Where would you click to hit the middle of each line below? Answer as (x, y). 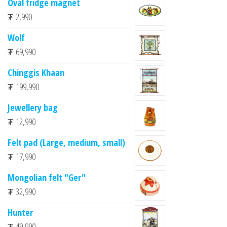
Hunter (20, 212)
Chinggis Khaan (36, 72)
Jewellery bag (33, 107)
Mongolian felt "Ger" (47, 177)
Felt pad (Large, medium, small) (66, 142)
